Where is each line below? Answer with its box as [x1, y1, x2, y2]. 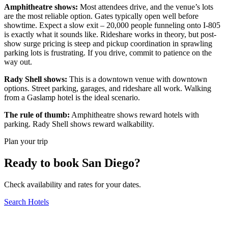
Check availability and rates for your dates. [4, 180, 141, 189]
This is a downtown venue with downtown [67, 75, 207, 83]
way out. [4, 58, 32, 66]
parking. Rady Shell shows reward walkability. [4, 120, 154, 128]
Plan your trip [4, 137, 48, 146]
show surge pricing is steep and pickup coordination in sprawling [4, 39, 212, 48]
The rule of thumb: [4, 110, 70, 119]
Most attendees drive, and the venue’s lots [78, 3, 213, 11]
